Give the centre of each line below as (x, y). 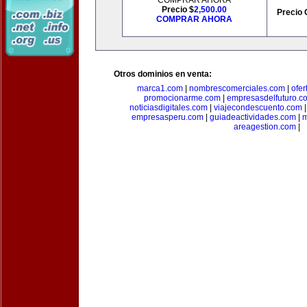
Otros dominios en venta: (163, 74)
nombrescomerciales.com (237, 88)
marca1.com (160, 88)
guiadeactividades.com (253, 117)
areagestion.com (265, 127)
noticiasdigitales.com (168, 108)
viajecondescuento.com (258, 108)
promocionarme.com (182, 98)
